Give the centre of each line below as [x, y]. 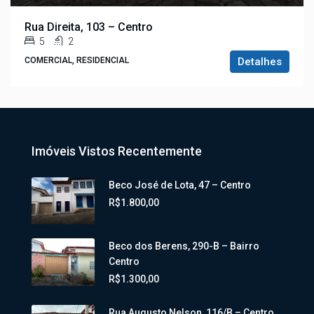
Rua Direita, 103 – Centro [89, 27]
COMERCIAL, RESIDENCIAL [77, 60]
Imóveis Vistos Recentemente [117, 151]
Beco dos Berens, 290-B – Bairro [184, 246]
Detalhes [260, 61]
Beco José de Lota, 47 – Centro [180, 185]
